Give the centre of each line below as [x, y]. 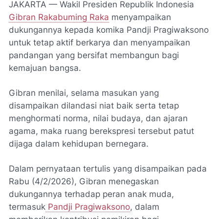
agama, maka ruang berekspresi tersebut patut [101, 131]
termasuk [27, 207]
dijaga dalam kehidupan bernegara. [79, 144]
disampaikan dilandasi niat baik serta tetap [94, 106]
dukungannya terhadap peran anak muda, [91, 194]
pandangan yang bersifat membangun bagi [94, 55]
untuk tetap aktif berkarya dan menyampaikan [99, 43]
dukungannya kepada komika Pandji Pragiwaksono [109, 30]
